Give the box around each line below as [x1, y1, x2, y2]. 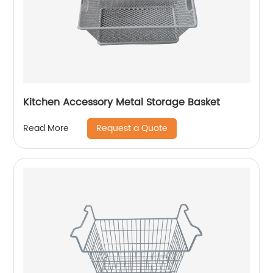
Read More [23, 121, 69, 136]
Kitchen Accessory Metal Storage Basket [23, 94, 221, 110]
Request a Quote [96, 121, 168, 135]
